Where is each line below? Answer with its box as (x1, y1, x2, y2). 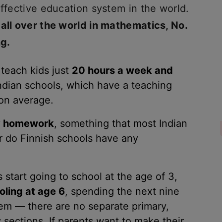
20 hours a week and (72, 64, 173, 76)
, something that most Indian (54, 117, 187, 129)
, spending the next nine (65, 185, 179, 197)
